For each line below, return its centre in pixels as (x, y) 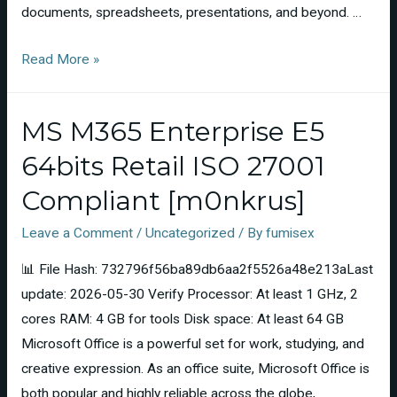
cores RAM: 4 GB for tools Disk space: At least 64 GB (182, 319)
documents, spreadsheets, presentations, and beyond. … (191, 13)
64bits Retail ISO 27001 (173, 167)
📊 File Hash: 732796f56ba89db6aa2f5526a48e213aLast (197, 269)
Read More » (60, 59)
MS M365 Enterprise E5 (172, 132)
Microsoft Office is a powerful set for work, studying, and (192, 343)
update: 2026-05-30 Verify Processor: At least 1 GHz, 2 (189, 294)
